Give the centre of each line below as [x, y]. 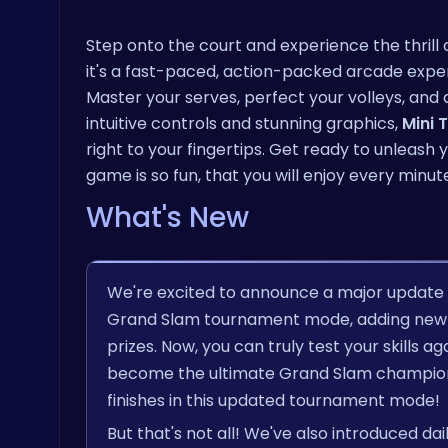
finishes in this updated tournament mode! [273, 400]
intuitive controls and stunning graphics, [244, 123]
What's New [167, 217]
